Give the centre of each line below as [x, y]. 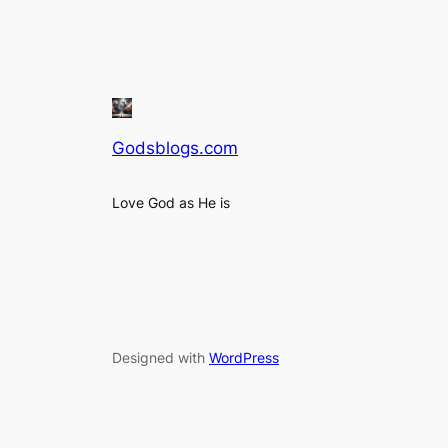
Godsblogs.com [175, 147]
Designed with [160, 357]
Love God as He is [171, 203]
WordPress [244, 357]
